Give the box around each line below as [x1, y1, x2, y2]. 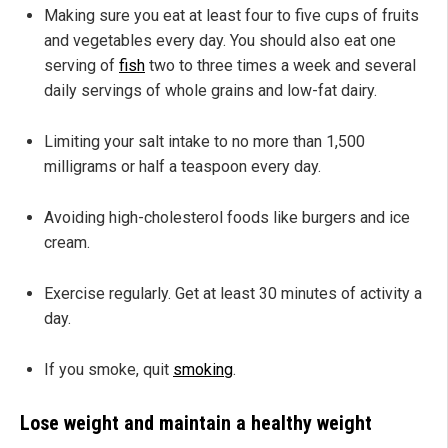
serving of [44, 56, 119, 76]
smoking [173, 360, 233, 380]
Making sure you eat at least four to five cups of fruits [44, 6, 419, 26]
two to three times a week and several [145, 56, 416, 76]
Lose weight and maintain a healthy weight [20, 411, 372, 436]
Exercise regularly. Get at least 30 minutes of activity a [44, 284, 422, 304]
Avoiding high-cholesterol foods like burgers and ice [44, 208, 410, 228]
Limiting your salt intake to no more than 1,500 [44, 132, 365, 152]
